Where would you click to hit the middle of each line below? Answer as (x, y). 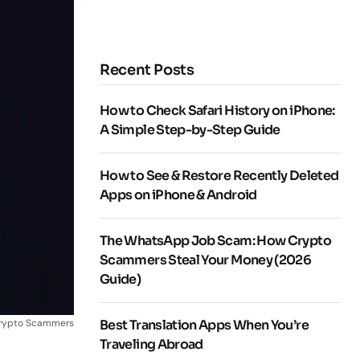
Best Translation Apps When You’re (204, 325)
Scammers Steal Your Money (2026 (206, 260)
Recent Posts (147, 70)
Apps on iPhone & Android (178, 195)
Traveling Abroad (151, 345)
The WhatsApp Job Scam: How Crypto (215, 241)
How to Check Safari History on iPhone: (217, 111)
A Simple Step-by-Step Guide (190, 130)
